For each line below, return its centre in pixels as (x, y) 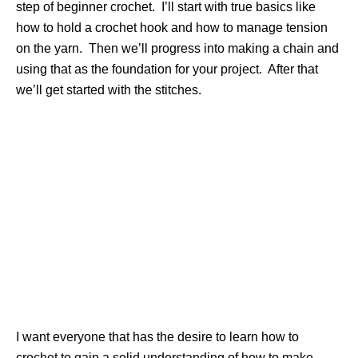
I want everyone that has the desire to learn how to (157, 337)
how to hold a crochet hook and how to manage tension (172, 28)
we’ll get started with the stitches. (109, 90)
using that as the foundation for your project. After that (167, 69)
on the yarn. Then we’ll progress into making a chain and (177, 48)
